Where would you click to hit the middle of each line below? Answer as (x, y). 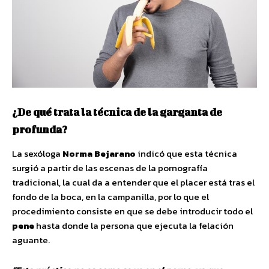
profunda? (40, 129)
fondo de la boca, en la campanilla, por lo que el (110, 196)
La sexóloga (37, 153)
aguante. (31, 240)
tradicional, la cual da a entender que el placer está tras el (133, 182)
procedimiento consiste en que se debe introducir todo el (132, 211)
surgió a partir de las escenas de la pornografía (110, 168)
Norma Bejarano (99, 153)
